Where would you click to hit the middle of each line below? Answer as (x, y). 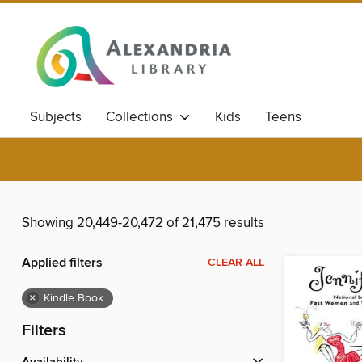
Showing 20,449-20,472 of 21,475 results (143, 223)
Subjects (56, 117)
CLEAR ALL (236, 263)
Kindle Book (74, 299)
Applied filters (62, 263)
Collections (143, 117)
